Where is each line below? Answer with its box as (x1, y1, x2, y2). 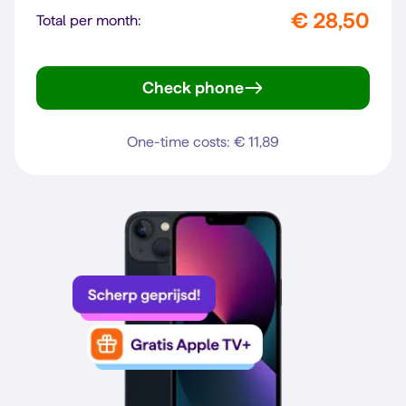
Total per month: (36, 13, 141, 28)
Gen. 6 (201, 92, 250, 110)
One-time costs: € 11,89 (127, 134, 279, 150)
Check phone (142, 79, 244, 96)
